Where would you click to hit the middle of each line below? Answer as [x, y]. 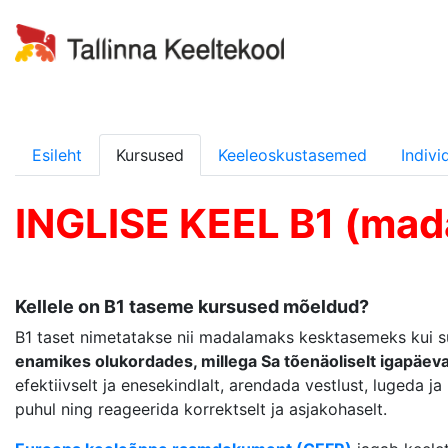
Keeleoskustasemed [292, 155]
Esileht [57, 155]
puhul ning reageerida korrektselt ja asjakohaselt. [201, 409]
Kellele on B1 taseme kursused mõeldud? [192, 306]
